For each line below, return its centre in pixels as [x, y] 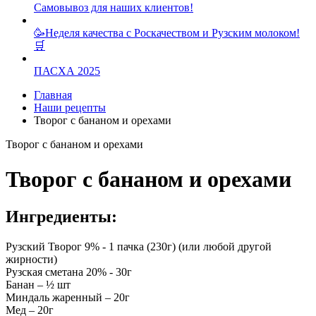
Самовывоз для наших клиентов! [114, 8]
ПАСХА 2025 [67, 71]
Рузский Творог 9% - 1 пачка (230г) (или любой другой [139, 246]
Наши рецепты [70, 108]
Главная [53, 95]
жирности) [31, 259]
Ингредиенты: [61, 217]
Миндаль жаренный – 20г [68, 297]
